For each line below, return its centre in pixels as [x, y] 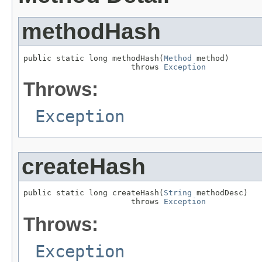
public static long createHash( [94, 193]
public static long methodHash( [94, 58]
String [178, 193]
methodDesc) [220, 193]
